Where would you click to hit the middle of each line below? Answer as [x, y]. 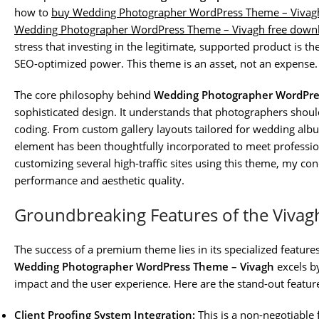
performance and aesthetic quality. [99, 181]
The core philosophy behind [84, 95]
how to [33, 12]
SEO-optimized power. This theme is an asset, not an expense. [166, 64]
